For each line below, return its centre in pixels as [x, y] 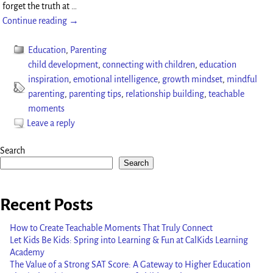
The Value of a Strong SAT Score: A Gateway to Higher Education [130, 265]
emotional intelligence [116, 80]
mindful [242, 80]
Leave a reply [51, 123]
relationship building [165, 94]
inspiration [49, 80]
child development [63, 65]
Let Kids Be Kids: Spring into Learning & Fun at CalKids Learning [129, 240]
